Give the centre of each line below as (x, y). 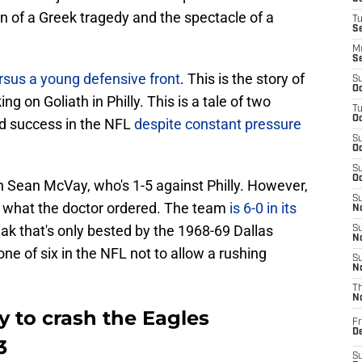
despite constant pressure (218, 124)
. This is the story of (242, 79)
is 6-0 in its (263, 208)
